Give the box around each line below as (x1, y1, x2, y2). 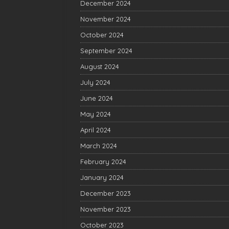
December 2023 (80, 189, 131, 197)
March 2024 (80, 142, 117, 150)
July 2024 (80, 78, 110, 86)
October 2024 (80, 31, 124, 39)
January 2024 (80, 173, 124, 181)
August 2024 (80, 62, 119, 71)
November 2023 (80, 205, 131, 213)
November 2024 (80, 15, 131, 23)
